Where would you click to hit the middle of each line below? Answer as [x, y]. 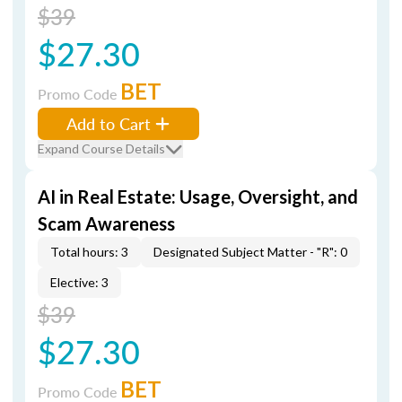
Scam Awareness [106, 223]
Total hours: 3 [89, 252]
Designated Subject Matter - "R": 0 [250, 252]
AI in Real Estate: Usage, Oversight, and [198, 197]
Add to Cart [109, 123]
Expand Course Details [101, 149]
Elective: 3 [79, 282]
